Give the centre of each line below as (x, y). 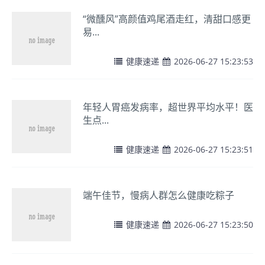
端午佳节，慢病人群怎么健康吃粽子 (159, 195)
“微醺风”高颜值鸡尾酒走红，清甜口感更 (167, 19)
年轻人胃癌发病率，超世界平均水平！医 (168, 107)
